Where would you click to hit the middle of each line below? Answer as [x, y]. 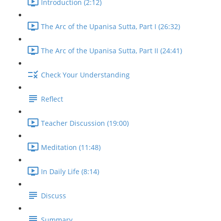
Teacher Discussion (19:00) [85, 123]
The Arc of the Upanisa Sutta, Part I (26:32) [110, 27]
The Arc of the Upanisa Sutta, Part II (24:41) [111, 51]
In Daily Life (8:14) [70, 172]
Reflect [52, 99]
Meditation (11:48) [71, 147]
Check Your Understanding [85, 75]
